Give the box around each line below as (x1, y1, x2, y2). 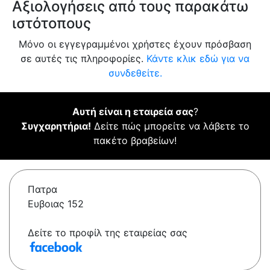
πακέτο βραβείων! (93, 134, 177, 147)
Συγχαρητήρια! (20, 120, 91, 133)
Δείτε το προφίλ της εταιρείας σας (28, 227, 187, 239)
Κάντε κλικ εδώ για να (146, 52, 250, 65)
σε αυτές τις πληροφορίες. (20, 52, 146, 65)
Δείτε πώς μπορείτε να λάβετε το (90, 120, 250, 133)
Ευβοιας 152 (28, 198, 84, 210)
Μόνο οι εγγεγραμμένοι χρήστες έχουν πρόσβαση (19, 38, 251, 51)
